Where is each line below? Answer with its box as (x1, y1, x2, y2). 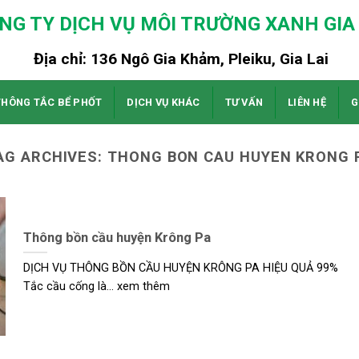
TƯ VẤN (224, 95, 264, 108)
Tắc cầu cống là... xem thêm (22, 280, 170, 294)
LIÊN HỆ (288, 95, 326, 108)
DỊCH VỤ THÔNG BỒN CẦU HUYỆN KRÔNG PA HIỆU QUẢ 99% (22, 261, 338, 276)
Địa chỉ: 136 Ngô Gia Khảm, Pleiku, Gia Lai (33, 50, 329, 68)
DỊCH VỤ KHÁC (127, 95, 200, 108)
